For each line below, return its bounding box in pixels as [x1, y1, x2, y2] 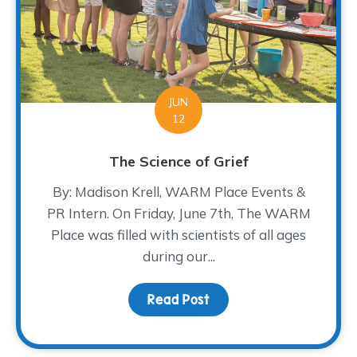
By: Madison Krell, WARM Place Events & [52, 182, 305, 200]
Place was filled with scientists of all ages [51, 226, 306, 243]
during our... [142, 247, 215, 265]
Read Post [147, 292, 210, 307]
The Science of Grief [108, 151, 249, 171]
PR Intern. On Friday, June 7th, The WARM [46, 204, 311, 222]
